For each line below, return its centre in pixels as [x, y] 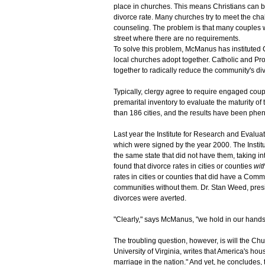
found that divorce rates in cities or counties [184, 167]
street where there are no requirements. [177, 39]
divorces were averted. [150, 198]
